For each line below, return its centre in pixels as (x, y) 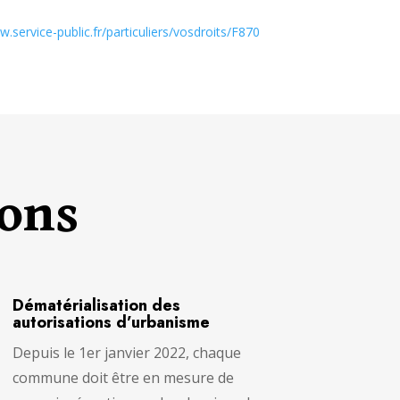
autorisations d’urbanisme (111, 322)
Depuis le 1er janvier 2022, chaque (126, 352)
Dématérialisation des (96, 305)
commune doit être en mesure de (123, 377)
